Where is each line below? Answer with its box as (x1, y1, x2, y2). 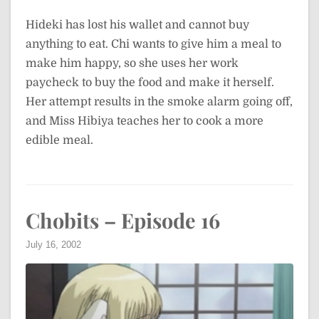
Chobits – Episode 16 (26, 206, 220, 234)
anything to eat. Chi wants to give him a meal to (26, 38, 281, 51)
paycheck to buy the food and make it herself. (26, 76, 274, 89)
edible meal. (26, 134, 93, 147)
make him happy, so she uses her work (26, 57, 239, 70)
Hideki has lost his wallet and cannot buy (26, 19, 249, 31)
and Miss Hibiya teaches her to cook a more (26, 115, 263, 127)
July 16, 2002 (26, 239, 81, 250)
